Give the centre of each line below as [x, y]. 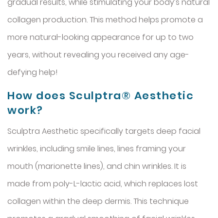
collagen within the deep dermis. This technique [98, 201]
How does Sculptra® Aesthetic [100, 95]
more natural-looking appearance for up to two [100, 37]
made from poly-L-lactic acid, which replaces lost [103, 183]
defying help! [32, 72]
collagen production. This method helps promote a [105, 19]
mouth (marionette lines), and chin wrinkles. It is [97, 166]
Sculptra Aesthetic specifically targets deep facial [104, 131]
